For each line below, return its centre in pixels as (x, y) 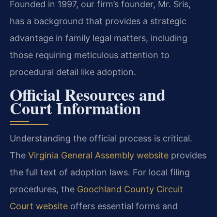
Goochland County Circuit (130, 189)
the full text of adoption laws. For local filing (100, 172)
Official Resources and (88, 94)
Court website (39, 206)
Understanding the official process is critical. (101, 138)
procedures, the (43, 189)
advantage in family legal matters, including (99, 38)
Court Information (75, 108)
